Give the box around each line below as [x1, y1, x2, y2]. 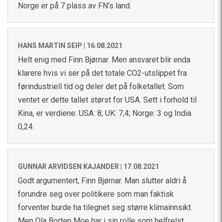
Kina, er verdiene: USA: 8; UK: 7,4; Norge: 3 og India [18, 108, 191, 118]
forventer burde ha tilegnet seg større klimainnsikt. [18, 202, 192, 212]
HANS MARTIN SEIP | [18, 41, 87, 50]
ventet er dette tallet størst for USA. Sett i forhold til [18, 95, 197, 105]
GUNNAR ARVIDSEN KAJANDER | [18, 162, 123, 170]
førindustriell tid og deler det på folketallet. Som [18, 81, 184, 91]
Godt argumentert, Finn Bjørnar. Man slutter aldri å [18, 175, 186, 185]
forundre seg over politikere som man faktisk [18, 189, 174, 199]
